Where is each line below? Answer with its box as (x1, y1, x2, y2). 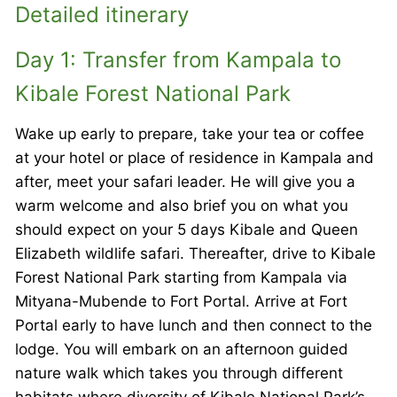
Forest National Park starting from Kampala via (15, 268, 347, 286)
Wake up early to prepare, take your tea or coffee (15, 124, 364, 143)
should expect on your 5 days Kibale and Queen (15, 220, 358, 238)
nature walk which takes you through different (15, 363, 343, 382)
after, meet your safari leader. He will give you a (15, 172, 355, 191)
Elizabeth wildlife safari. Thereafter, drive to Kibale (15, 244, 376, 262)
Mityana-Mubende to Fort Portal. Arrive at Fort (15, 292, 347, 310)
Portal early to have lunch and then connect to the (15, 315, 372, 334)
